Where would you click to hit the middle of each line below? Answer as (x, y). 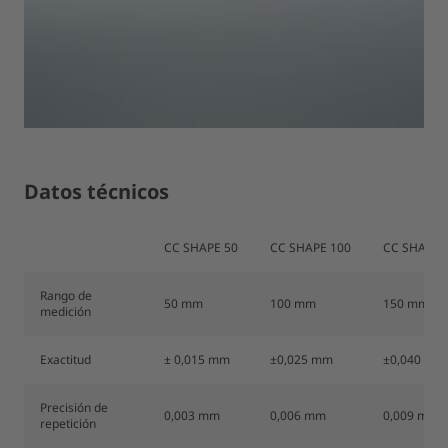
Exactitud (65, 359)
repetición (68, 423)
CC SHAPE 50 (201, 247)
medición (65, 311)
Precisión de (74, 407)
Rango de (66, 295)
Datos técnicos (96, 191)
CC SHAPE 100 (310, 247)
